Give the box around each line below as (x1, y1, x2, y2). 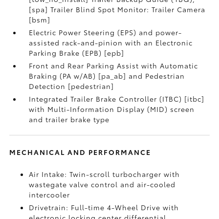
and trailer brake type (29, 114, 110, 124)
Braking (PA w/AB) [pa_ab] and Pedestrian (29, 71, 185, 81)
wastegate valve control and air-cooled (29, 179, 176, 189)
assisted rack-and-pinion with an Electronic (29, 38, 193, 47)
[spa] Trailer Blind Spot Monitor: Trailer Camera (29, 4, 206, 14)
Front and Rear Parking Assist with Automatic (29, 61, 198, 70)
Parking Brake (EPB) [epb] (29, 48, 125, 58)
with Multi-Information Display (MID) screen (29, 104, 195, 114)
